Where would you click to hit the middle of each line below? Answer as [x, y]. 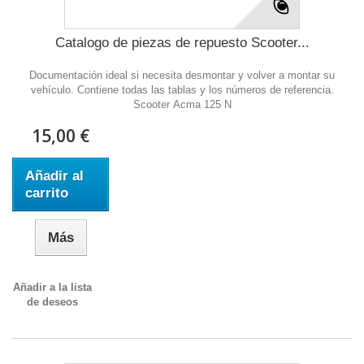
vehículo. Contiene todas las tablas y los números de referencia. [182, 90]
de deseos [53, 302]
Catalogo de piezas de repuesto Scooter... [182, 43]
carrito [47, 193]
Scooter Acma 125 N [182, 104]
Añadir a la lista [53, 287]
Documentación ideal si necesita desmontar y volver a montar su [182, 75]
